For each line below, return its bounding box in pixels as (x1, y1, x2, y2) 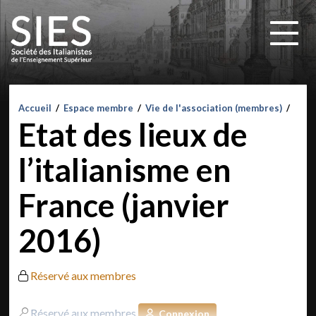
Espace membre (63, 102, 134, 114)
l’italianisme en (18, 151, 232, 189)
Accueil (18, 102, 52, 114)
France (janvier (18, 186, 230, 224)
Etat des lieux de (18, 116, 248, 154)
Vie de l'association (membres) (145, 102, 283, 114)
